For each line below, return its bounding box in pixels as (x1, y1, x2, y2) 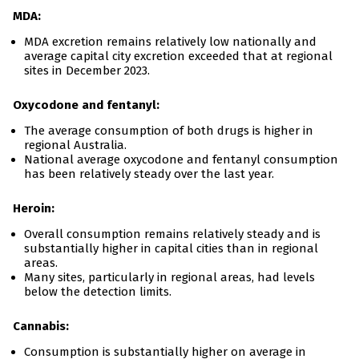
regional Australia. (24, 138, 127, 153)
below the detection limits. (24, 284, 171, 300)
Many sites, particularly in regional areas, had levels (24, 270, 315, 285)
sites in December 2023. (24, 63, 150, 79)
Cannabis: (13, 319, 69, 334)
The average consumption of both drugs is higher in (24, 123, 313, 139)
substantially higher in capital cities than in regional (24, 241, 318, 256)
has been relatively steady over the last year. (24, 167, 274, 182)
